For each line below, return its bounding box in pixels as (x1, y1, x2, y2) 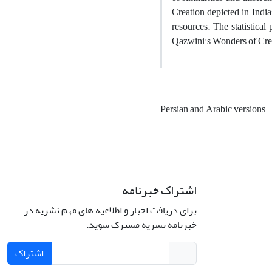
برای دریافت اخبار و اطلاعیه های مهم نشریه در (24, 200, 197, 219)
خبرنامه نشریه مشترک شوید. (86, 215, 197, 234)
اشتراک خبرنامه (122, 178, 197, 202)
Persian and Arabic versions (160, 100, 267, 118)
